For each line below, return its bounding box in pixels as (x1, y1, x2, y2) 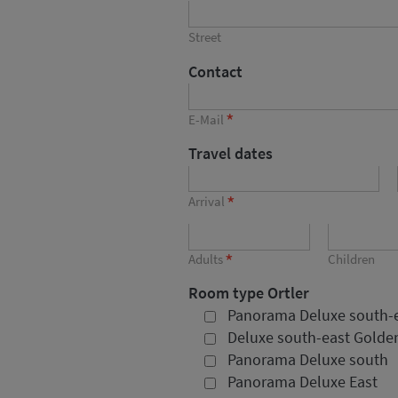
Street (188, 28, 221, 45)
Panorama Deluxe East (227, 371, 378, 393)
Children (327, 251, 375, 268)
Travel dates (188, 142, 273, 163)
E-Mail (188, 110, 224, 128)
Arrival (188, 192, 225, 210)
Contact (188, 60, 243, 82)
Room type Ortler (188, 283, 309, 304)
